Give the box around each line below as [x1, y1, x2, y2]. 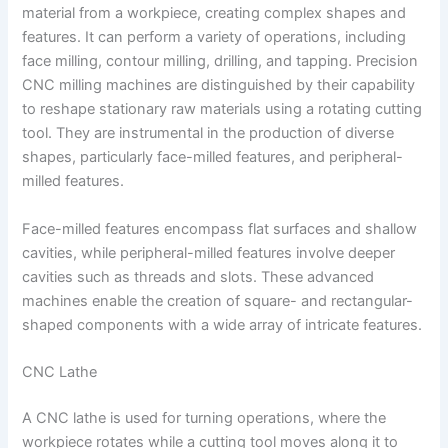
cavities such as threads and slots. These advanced [22, 267, 375, 286]
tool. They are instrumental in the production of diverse [22, 124, 395, 143]
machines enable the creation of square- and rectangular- [22, 291, 414, 310]
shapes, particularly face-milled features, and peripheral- [22, 148, 404, 167]
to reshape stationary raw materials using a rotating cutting [22, 100, 423, 119]
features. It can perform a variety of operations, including [22, 28, 407, 47]
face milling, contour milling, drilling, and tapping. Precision [22, 52, 419, 71]
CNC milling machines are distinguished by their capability [22, 76, 416, 95]
